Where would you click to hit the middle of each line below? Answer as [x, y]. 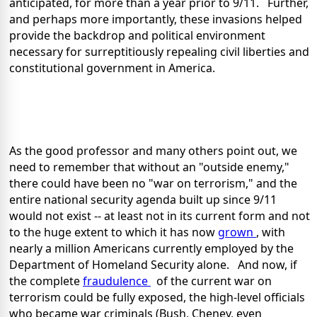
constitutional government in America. [115, 68]
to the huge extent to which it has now [114, 232]
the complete [46, 281]
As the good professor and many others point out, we [153, 151]
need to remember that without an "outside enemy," [149, 167]
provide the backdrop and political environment [137, 36]
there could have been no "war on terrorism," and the [153, 184]
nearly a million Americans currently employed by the [151, 249]
